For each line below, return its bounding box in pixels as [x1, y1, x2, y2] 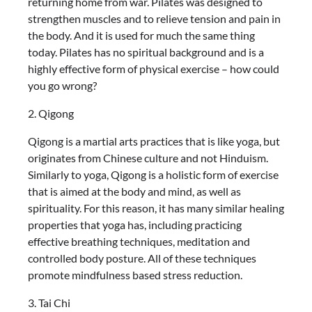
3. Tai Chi [28, 296, 70, 309]
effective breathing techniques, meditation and [28, 235, 250, 248]
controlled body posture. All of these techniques [28, 251, 256, 265]
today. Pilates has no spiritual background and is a [28, 45, 264, 58]
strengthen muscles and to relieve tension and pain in [28, 12, 281, 25]
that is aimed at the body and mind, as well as [28, 185, 241, 198]
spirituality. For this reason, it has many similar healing [28, 201, 284, 214]
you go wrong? [28, 79, 97, 92]
